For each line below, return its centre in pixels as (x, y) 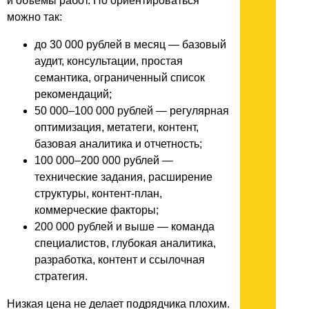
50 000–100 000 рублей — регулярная (132, 111)
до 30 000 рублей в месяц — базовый (130, 45)
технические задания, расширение (123, 177)
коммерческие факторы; (97, 210)
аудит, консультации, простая (109, 61)
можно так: (34, 17)
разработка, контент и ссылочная (120, 260)
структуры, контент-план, (98, 194)
